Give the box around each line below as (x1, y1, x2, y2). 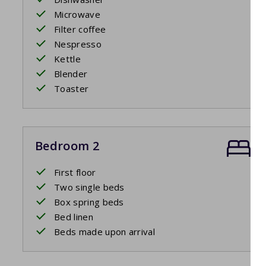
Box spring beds (54, 196, 124, 208)
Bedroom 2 (35, 138, 99, 154)
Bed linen (54, 211, 93, 223)
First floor (54, 166, 96, 179)
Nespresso (54, 38, 102, 50)
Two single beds (54, 181, 125, 194)
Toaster (54, 83, 89, 95)
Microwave (54, 8, 100, 21)
